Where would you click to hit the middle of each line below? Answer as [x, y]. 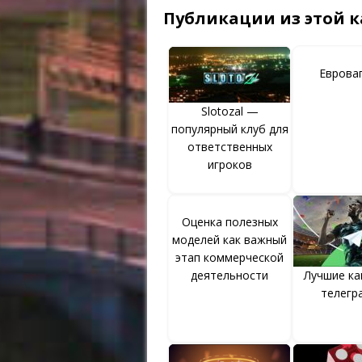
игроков [229, 164]
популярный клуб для [229, 128]
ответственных [229, 146]
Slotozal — [229, 111]
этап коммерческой [229, 257]
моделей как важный [229, 239]
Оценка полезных [229, 221]
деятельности [229, 275]
